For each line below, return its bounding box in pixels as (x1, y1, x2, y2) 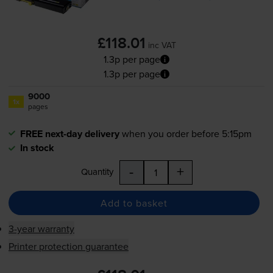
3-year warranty (8, 222, 74, 236)
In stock (19, 141, 54, 155)
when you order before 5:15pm (121, 127, 252, 141)
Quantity (80, 165, 113, 179)
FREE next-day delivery (19, 127, 119, 141)
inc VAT (147, 39, 176, 52)
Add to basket (100, 196, 168, 210)
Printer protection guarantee (8, 239, 129, 253)
